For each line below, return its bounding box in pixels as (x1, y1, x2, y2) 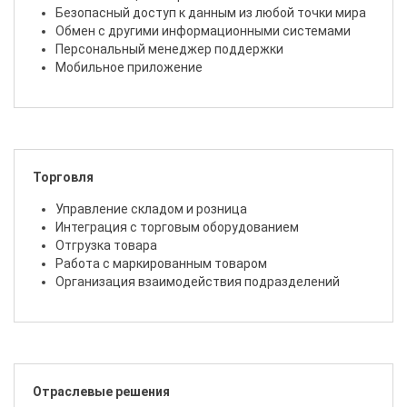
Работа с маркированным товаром (55, 256, 267, 272)
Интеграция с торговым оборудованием (55, 220, 299, 235)
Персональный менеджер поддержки (55, 42, 283, 57)
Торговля (33, 170, 94, 185)
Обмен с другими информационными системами (55, 24, 351, 39)
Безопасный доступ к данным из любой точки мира (55, 5, 366, 21)
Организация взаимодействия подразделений (55, 274, 340, 290)
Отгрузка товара (55, 238, 157, 253)
